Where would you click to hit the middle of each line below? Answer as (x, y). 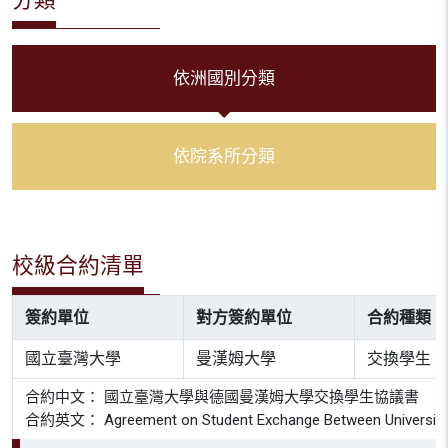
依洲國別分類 (224, 78)
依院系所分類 (224, 156)
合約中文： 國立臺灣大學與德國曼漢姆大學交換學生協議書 (222, 397)
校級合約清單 (78, 265)
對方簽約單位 (244, 317)
